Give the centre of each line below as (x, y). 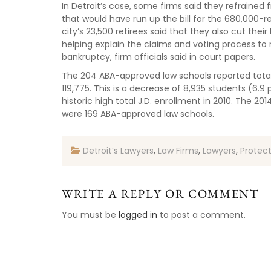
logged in (138, 214)
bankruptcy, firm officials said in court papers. (158, 57)
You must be (90, 214)
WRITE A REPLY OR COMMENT (160, 193)
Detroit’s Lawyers (118, 150)
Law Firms (178, 150)
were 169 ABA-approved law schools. (138, 113)
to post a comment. (201, 214)
